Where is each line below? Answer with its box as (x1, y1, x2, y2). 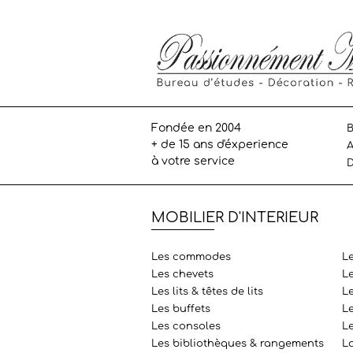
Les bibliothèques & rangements (151, 338, 324, 350)
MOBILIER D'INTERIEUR (151, 210, 318, 226)
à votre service (151, 155, 235, 168)
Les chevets (151, 269, 214, 281)
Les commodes (151, 251, 231, 263)
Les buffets (151, 303, 210, 315)
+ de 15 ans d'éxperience (151, 139, 288, 151)
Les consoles (151, 321, 221, 333)
